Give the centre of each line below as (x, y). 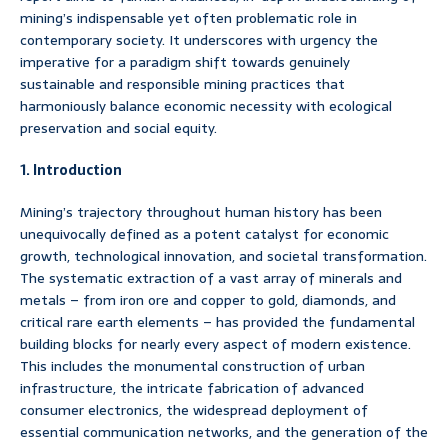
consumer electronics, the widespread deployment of (194, 410)
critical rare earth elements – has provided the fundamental (217, 322)
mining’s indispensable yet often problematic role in (188, 18)
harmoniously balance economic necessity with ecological (206, 106)
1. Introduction (71, 170)
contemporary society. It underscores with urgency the (199, 40)
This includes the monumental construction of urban (192, 366)
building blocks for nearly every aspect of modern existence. (215, 344)
